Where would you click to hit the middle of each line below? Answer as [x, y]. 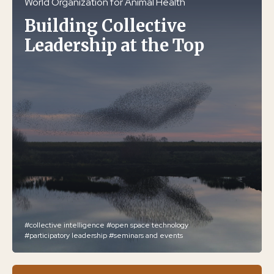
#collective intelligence [65, 225]
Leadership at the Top [114, 45]
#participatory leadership [66, 235]
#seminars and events [146, 235]
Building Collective [105, 25]
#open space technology [147, 225]
